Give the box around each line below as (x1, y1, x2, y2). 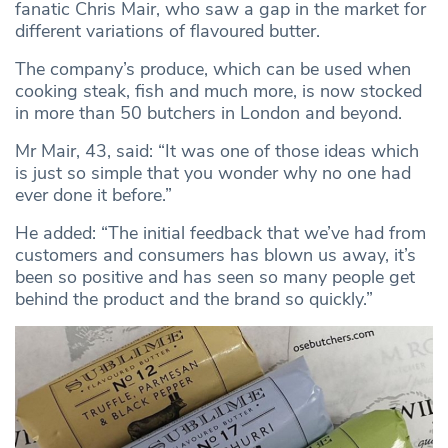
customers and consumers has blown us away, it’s (15, 242, 416, 267)
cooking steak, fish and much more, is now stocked (15, 78, 422, 103)
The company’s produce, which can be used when (15, 56, 411, 81)
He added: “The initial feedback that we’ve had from (15, 220, 426, 245)
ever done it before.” (15, 182, 172, 207)
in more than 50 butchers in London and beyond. (15, 100, 402, 125)
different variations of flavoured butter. (15, 18, 320, 43)
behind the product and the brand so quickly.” (15, 286, 373, 311)
